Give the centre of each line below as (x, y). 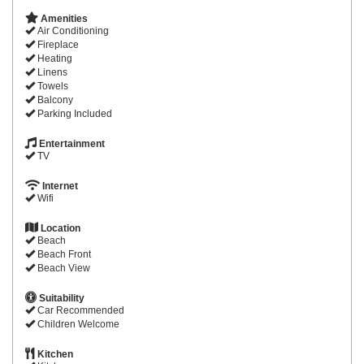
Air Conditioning (72, 31)
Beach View (63, 269)
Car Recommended (80, 311)
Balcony (54, 100)
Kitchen (54, 355)
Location (59, 229)
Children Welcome (77, 325)
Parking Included (74, 114)
